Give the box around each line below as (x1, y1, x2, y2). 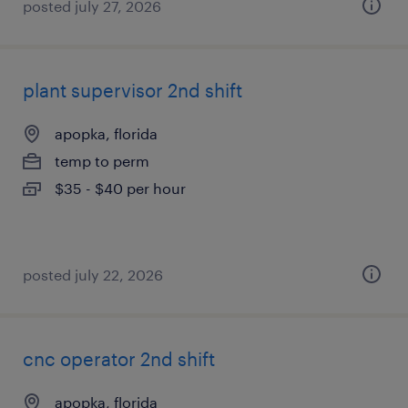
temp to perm (55, 152, 149, 169)
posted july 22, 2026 (23, 266, 163, 283)
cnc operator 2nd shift (23, 348, 215, 370)
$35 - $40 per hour (55, 179, 186, 197)
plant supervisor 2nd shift (23, 79, 242, 101)
